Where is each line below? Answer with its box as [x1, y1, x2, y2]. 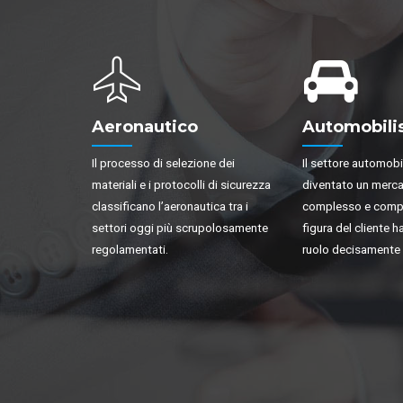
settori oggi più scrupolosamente [92, 220, 268, 236]
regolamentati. [92, 242, 168, 257]
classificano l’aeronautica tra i [92, 199, 248, 214]
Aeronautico [92, 116, 198, 137]
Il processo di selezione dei [92, 156, 235, 171]
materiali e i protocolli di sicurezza [92, 177, 271, 193]
